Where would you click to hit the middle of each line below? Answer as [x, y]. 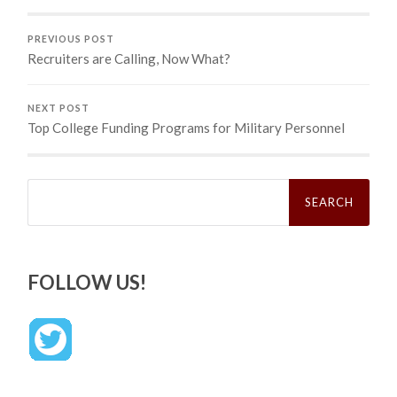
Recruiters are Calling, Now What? [129, 58]
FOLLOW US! [87, 282]
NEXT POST [59, 108]
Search [47, 184]
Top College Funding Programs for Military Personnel [187, 127]
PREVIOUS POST [71, 39]
